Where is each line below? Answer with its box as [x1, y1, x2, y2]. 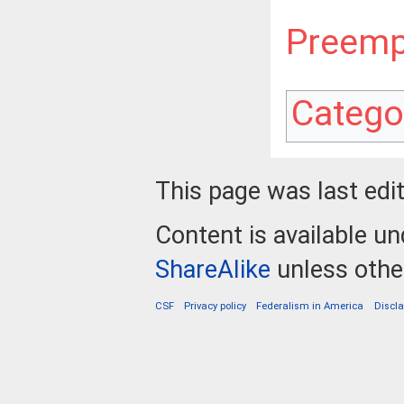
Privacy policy [184, 300, 247, 313]
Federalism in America [256, 300, 364, 313]
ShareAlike [155, 255, 271, 285]
